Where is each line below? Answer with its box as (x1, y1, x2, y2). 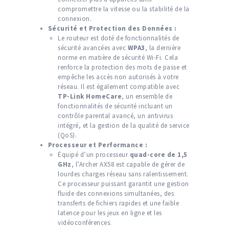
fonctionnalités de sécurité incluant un (58, 102, 173, 111)
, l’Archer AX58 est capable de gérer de (71, 160, 185, 169)
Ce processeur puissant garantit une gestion (58, 179, 189, 189)
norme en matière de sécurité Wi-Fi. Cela (58, 53, 178, 62)
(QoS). (58, 131, 77, 140)
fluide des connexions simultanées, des (58, 189, 174, 198)
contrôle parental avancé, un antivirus (58, 111, 173, 121)
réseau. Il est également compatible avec (58, 82, 179, 91)
